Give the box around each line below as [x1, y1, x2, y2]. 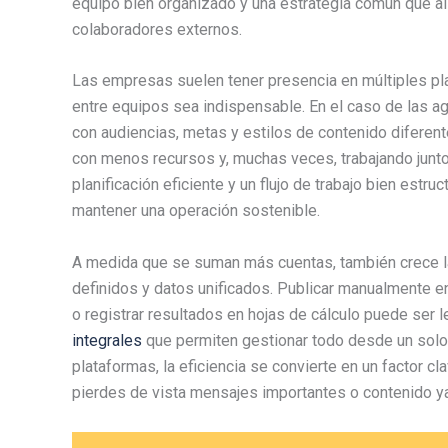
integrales [72, 331, 142, 351]
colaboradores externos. [72, 19, 242, 39]
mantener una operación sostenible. [72, 201, 320, 221]
